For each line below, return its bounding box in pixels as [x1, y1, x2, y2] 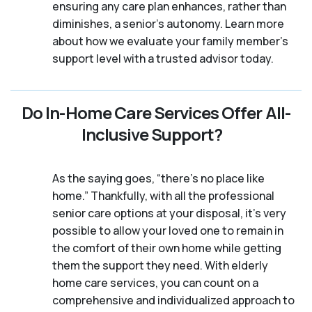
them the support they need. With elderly [52, 257, 268, 273]
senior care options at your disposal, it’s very [52, 205, 286, 221]
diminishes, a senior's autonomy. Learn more [52, 15, 284, 31]
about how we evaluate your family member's [52, 33, 288, 49]
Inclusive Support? [81, 122, 223, 146]
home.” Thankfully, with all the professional [52, 187, 274, 203]
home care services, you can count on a [52, 274, 258, 290]
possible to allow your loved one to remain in [52, 222, 283, 238]
